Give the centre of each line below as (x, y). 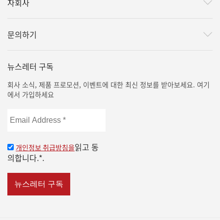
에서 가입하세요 (31, 95)
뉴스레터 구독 (30, 67)
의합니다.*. (26, 158)
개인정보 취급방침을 (45, 148)
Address (21, 125)
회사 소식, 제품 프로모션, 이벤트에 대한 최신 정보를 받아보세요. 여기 (109, 85)
